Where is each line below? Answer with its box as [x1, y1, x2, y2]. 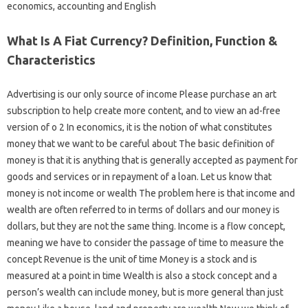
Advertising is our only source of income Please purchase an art [7, 89, 276, 100]
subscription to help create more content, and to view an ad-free [7, 105, 280, 116]
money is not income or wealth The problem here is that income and [7, 188, 295, 199]
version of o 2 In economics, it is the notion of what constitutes [7, 122, 272, 133]
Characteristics [7, 53, 96, 67]
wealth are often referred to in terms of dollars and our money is [7, 204, 280, 215]
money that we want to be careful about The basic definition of [7, 138, 274, 149]
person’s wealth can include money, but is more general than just [7, 287, 283, 298]
